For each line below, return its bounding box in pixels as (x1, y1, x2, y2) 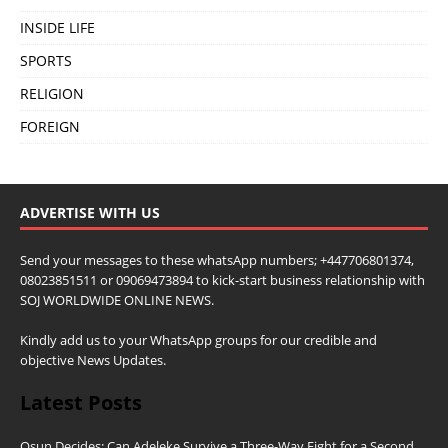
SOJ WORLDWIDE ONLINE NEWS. (20, 290, 214, 309)
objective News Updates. (20, 350, 166, 369)
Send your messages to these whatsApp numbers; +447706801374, (20, 250, 414, 269)
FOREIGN (20, 116, 80, 136)
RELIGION (20, 83, 84, 103)
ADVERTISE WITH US (20, 202, 160, 222)
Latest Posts (20, 388, 142, 416)
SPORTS (20, 50, 72, 70)
